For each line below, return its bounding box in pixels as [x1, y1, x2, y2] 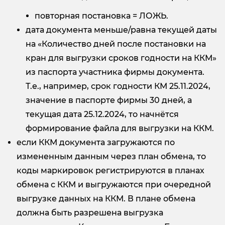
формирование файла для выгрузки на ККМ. [26, 124, 214, 134]
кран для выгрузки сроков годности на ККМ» [26, 53, 216, 63]
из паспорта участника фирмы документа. [26, 67, 204, 77]
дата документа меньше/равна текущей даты [26, 25, 217, 35]
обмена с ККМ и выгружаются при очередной [17, 180, 211, 190]
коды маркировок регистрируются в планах [17, 166, 204, 176]
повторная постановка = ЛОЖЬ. [35, 11, 168, 21]
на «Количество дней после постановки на [26, 39, 206, 49]
